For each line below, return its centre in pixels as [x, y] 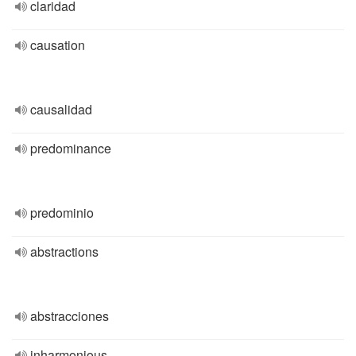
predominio [62, 213]
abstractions [64, 252]
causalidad [61, 109]
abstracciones [70, 316]
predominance [71, 148]
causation [58, 45]
